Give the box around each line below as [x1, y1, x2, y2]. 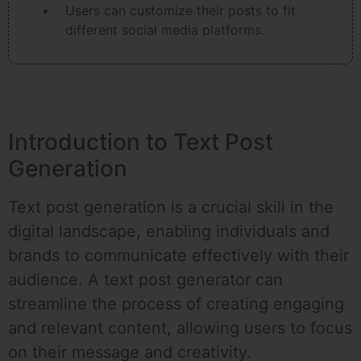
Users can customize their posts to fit [65, 2, 296, 19]
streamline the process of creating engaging [8, 294, 344, 314]
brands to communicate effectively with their [8, 246, 349, 266]
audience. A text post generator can [8, 270, 283, 290]
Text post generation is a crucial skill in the [8, 197, 334, 218]
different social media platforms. [65, 22, 264, 39]
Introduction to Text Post [8, 128, 273, 156]
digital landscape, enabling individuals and [8, 222, 330, 242]
